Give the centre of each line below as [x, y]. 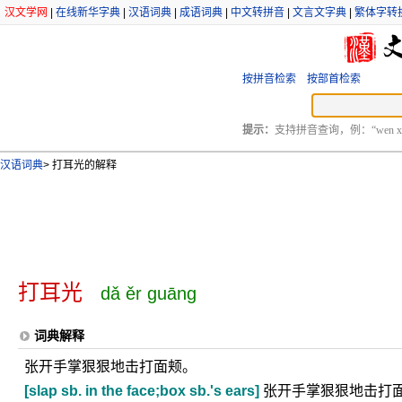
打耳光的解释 [83, 165]
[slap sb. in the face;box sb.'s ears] [142, 391]
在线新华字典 [88, 13]
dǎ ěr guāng [149, 293]
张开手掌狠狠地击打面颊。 [110, 367]
